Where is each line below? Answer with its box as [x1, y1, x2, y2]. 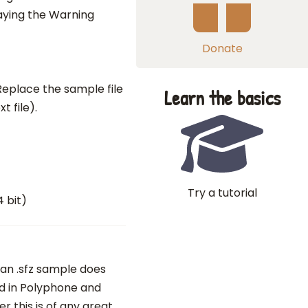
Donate [201, 41, 243, 56]
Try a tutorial [187, 185, 257, 201]
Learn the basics [164, 85, 280, 111]
